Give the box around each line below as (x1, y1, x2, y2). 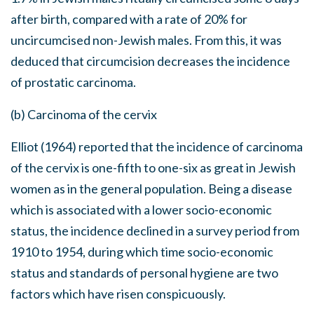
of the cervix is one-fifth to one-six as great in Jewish (11, 160, 296, 175)
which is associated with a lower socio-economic (11, 202, 272, 217)
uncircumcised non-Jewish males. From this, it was (11, 32, 282, 48)
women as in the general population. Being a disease (11, 181, 292, 196)
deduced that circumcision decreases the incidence (11, 53, 290, 69)
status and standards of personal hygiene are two (11, 265, 278, 280)
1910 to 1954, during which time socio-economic (11, 244, 273, 259)
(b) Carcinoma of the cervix (11, 107, 157, 122)
